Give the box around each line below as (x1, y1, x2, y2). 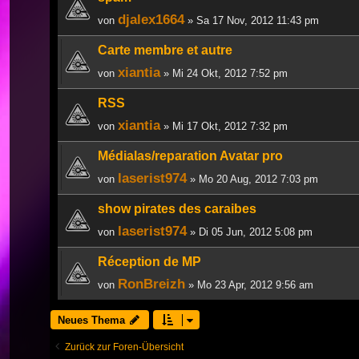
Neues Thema (58, 313, 125, 326)
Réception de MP (98, 254, 201, 268)
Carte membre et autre (98, 42, 232, 57)
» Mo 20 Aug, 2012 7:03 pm (187, 172, 318, 185)
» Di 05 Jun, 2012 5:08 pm (187, 225, 313, 238)
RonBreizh (118, 275, 185, 292)
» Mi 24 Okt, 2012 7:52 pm (160, 67, 288, 79)
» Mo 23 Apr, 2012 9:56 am (185, 278, 313, 291)
